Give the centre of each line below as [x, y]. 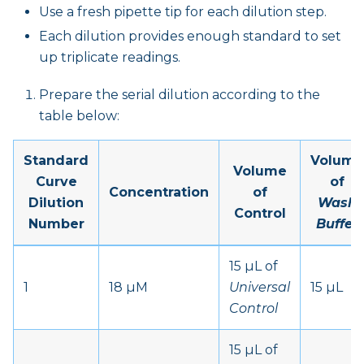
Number [56, 223]
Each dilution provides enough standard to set [190, 36]
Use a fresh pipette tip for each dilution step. [183, 11]
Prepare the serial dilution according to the [180, 94]
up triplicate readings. [110, 57]
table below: [79, 115]
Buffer [337, 223]
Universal [260, 287]
